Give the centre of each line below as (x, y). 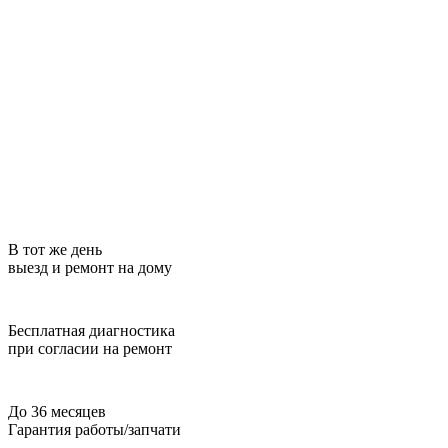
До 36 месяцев (57, 411)
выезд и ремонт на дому (90, 267)
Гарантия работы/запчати (94, 429)
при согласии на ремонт (90, 348)
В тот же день (55, 249)
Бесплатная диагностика (91, 330)
